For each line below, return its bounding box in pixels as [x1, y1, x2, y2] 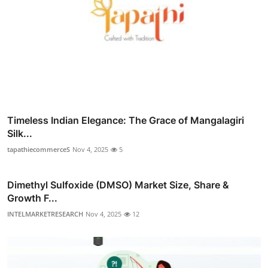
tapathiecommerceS [7, 144, 70, 154]
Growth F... [7, 191, 57, 204]
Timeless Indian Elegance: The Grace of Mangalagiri [7, 114, 244, 126]
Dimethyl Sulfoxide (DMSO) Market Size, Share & [7, 178, 229, 191]
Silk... [7, 127, 32, 139]
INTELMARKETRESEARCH [7, 209, 83, 218]
